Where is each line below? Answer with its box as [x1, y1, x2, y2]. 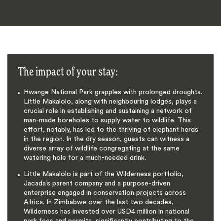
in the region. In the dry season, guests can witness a [23, 135, 189, 143]
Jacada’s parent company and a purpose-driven [23, 180, 170, 187]
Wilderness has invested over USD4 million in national [23, 208, 189, 215]
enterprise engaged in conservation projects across [23, 189, 186, 196]
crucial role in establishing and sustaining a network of [23, 107, 192, 114]
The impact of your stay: [17, 67, 118, 78]
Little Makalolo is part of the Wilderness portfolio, [23, 170, 184, 178]
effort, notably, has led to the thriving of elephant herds [23, 126, 198, 133]
